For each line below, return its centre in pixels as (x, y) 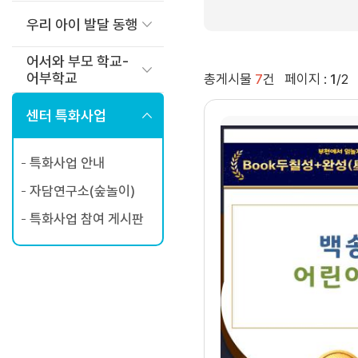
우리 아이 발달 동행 (82, 24)
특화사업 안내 (67, 163)
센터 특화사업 (66, 115)
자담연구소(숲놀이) (82, 191)
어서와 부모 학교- (78, 61)
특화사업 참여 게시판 (87, 219)
